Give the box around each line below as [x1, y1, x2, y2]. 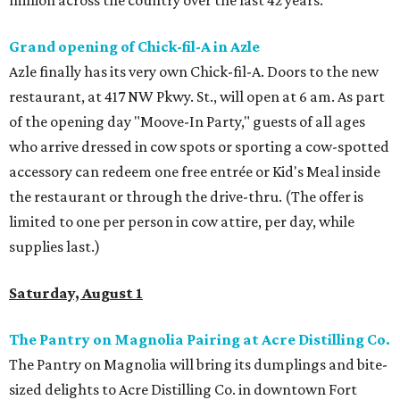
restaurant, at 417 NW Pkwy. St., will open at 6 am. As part [9, 87, 385, 106]
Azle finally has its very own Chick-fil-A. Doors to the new [9, 62, 379, 81]
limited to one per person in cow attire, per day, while [9, 212, 354, 231]
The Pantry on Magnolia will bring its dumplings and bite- [9, 355, 387, 374]
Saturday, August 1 [9, 284, 143, 303]
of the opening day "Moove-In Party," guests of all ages [9, 112, 365, 131]
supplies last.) [9, 237, 100, 256]
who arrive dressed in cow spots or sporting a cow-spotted [9, 137, 389, 156]
